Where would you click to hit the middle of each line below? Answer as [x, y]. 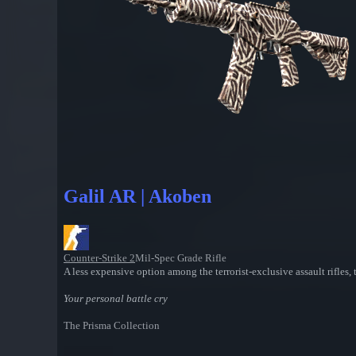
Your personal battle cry [116, 299]
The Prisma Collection [112, 326]
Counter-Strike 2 [99, 258]
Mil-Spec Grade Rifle [181, 258]
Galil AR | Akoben [137, 197]
